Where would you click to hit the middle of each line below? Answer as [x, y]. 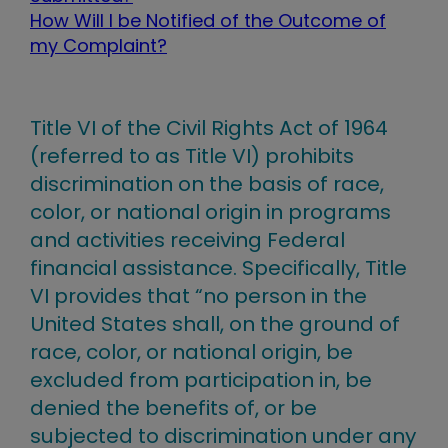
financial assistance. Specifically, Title [218, 268]
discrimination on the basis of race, [207, 184]
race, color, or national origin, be [191, 352]
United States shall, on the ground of [215, 324]
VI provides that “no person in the [198, 296]
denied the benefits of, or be [173, 408]
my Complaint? [98, 45]
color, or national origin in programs [210, 212]
